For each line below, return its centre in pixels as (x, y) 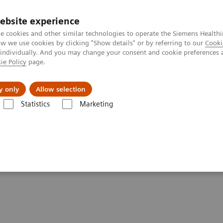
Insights (137, 82)
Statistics (35, 104)
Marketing (96, 104)
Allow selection (61, 89)
